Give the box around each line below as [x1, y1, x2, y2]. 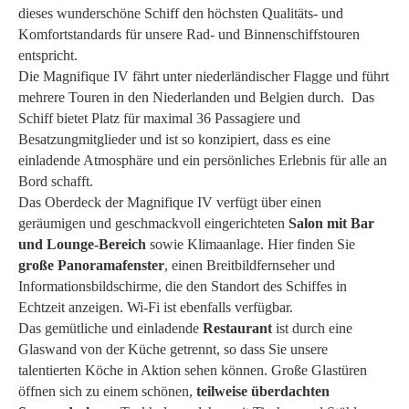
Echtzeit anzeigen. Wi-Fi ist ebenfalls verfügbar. [18, 299, 293, 315]
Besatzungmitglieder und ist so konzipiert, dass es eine [18, 131, 330, 147]
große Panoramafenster [18, 257, 164, 273]
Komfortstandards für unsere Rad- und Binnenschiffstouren [18, 26, 360, 42]
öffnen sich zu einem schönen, [18, 383, 196, 399]
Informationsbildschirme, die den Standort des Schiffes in [18, 278, 347, 294]
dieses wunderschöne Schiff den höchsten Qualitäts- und [18, 5, 343, 21]
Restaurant [203, 320, 272, 336]
